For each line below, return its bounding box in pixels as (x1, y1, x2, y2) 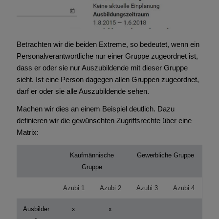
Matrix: (16, 128, 39, 137)
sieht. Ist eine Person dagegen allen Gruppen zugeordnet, (16, 75, 199, 84)
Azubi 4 (173, 184, 195, 192)
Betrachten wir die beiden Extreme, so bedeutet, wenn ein (16, 40, 199, 48)
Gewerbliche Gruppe (136, 152, 194, 159)
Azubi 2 (99, 184, 121, 192)
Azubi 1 (63, 184, 85, 192)
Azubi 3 (136, 184, 158, 192)
